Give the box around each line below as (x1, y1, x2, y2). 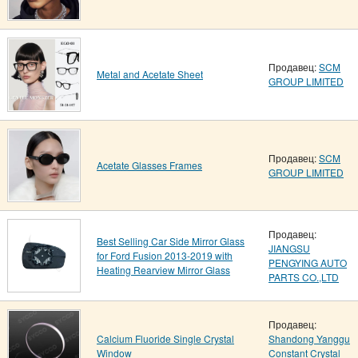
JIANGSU (268, 241, 310, 255)
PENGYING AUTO (268, 256, 347, 269)
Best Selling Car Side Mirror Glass (97, 234, 245, 248)
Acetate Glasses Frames (97, 158, 202, 172)
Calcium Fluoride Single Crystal (97, 332, 234, 345)
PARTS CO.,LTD (268, 270, 339, 284)
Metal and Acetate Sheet (97, 67, 203, 81)
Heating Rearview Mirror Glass (97, 263, 230, 276)
